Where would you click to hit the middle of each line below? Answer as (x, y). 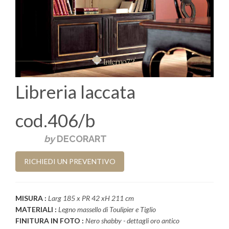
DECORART (82, 139)
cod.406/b (55, 120)
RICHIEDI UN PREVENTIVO (70, 161)
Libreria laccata (75, 91)
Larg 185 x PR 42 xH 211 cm (91, 198)
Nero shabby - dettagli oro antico (132, 221)
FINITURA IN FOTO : (50, 221)
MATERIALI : (37, 209)
